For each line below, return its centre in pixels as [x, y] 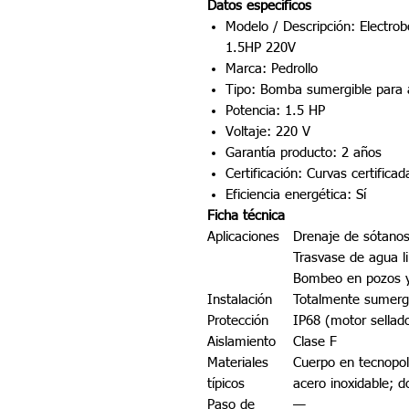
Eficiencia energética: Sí [296, 195]
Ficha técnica [246, 216]
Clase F [315, 342]
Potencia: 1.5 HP [275, 111]
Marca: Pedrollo [272, 69]
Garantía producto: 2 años [304, 153]
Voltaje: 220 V [268, 132]
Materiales [238, 363]
